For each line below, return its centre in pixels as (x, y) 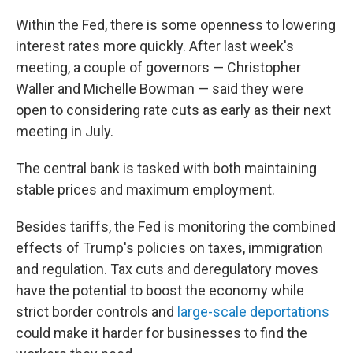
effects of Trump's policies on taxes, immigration (169, 248)
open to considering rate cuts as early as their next (173, 110)
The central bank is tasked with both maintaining (166, 168)
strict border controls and (97, 312)
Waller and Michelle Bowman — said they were (160, 89)
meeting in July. (65, 131)
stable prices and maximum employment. (145, 190)
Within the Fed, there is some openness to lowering (176, 25)
